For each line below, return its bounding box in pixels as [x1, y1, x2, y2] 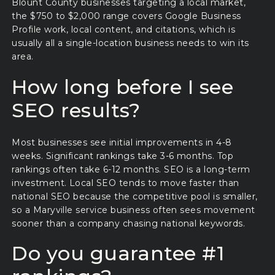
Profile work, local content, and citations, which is [12, 24, 236, 36]
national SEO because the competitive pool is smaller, [12, 191, 258, 202]
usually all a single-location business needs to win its [12, 37, 249, 49]
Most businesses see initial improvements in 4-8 [12, 137, 232, 148]
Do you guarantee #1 [12, 241, 225, 266]
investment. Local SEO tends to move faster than [12, 177, 239, 188]
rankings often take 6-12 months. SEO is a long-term [12, 164, 250, 175]
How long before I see [12, 74, 234, 99]
